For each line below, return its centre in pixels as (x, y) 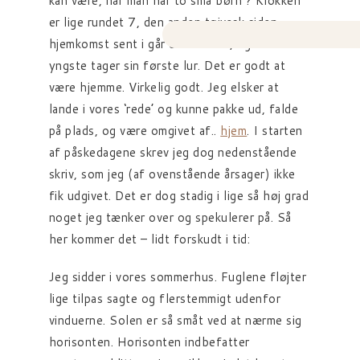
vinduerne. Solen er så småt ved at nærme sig (175, 320)
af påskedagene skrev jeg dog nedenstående (173, 152)
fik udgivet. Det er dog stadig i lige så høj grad (179, 196)
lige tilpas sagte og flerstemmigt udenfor (165, 299)
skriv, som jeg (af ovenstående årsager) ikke (172, 174)
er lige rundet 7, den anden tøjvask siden (163, 22)
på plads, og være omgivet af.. (135, 131)
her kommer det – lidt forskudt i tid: (149, 239)
